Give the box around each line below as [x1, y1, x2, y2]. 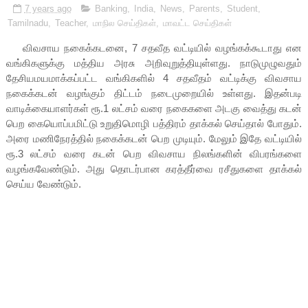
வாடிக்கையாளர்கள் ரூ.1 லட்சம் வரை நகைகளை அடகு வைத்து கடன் [5, 102, 302, 114]
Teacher [54, 17, 86, 28]
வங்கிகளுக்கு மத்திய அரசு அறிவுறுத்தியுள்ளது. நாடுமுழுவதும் [5, 56, 302, 69]
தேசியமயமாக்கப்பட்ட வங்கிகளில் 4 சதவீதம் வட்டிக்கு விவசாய [5, 71, 302, 84]
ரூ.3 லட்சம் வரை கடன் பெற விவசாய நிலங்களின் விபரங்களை [5, 147, 302, 159]
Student [226, 3, 258, 14]
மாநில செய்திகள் [92, 17, 156, 28]
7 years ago [24, 3, 71, 14]
